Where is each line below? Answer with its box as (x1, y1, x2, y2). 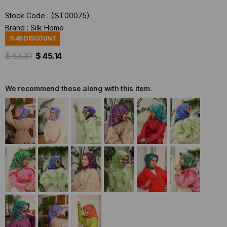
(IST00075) (51, 11, 90, 20)
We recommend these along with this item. (5, 84, 152, 93)
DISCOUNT (22, 34, 57, 42)
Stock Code (5, 11, 45, 20)
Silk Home (30, 23, 64, 32)
